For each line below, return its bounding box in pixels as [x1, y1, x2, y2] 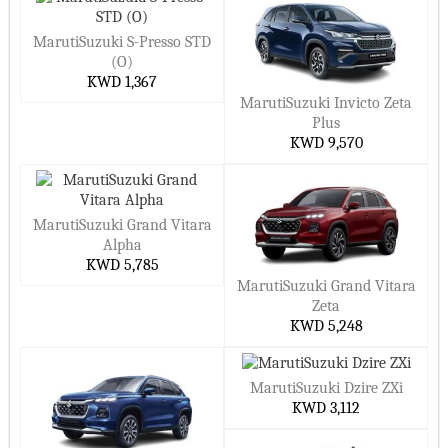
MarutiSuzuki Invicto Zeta [240, 94, 412, 113]
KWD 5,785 [85, 256, 159, 275]
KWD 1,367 [87, 73, 157, 92]
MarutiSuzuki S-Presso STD [33, 33, 211, 52]
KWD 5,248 [289, 317, 363, 336]
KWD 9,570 [289, 134, 363, 153]
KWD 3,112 [292, 399, 360, 418]
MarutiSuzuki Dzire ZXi [249, 379, 403, 398]
